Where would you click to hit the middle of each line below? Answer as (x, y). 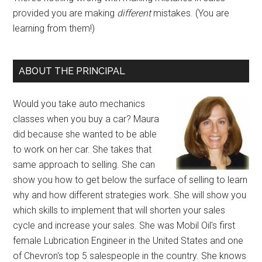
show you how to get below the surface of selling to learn (130, 180)
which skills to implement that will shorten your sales (119, 211)
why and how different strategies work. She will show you (130, 195)
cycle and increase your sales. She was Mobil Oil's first (124, 226)
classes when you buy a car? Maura (86, 119)
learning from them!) (54, 29)
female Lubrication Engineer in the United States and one (128, 241)
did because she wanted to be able (85, 135)
